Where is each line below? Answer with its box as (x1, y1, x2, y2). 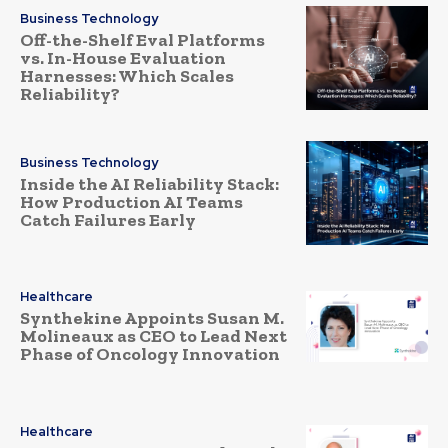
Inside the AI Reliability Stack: (20, 172, 279, 195)
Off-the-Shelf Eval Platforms (20, 29, 265, 52)
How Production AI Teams (20, 190, 243, 213)
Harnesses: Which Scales (20, 65, 234, 88)
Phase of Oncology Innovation (20, 343, 280, 366)
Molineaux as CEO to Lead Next (20, 325, 287, 348)
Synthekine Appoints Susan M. (20, 307, 284, 330)
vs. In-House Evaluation (20, 47, 226, 70)
